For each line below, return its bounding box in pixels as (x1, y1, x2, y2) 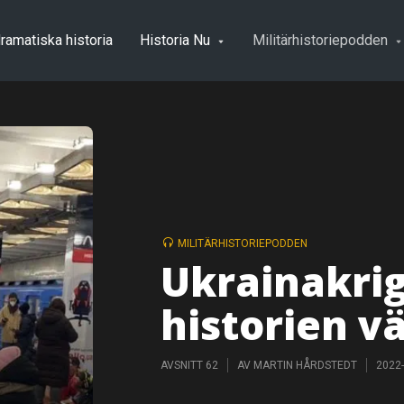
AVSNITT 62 (161, 358, 218, 372)
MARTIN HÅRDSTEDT (253, 358, 357, 372)
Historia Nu (140, 32, 210, 49)
